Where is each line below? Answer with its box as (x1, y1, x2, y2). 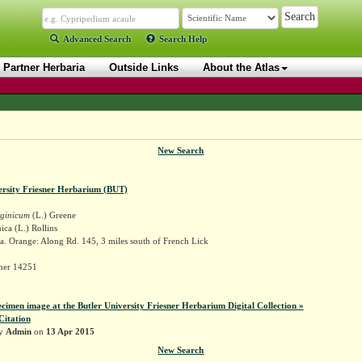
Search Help (159, 34, 207, 44)
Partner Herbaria (3, 61, 85, 74)
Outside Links (109, 61, 179, 74)
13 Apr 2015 (45, 326, 95, 336)
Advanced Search (63, 34, 131, 44)
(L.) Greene (29, 209, 76, 220)
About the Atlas (203, 61, 280, 74)
